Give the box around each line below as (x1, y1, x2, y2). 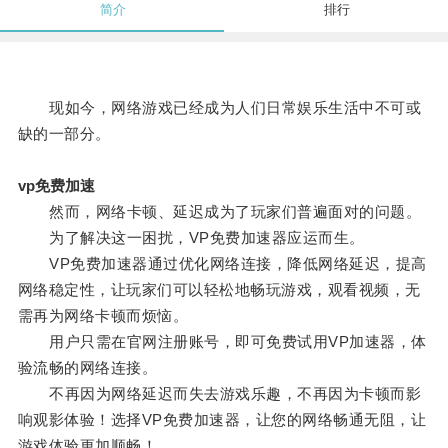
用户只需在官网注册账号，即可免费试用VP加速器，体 (17, 333, 427, 351)
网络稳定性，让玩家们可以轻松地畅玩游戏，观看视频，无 (17, 281, 421, 299)
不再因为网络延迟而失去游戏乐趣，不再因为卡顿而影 (17, 385, 422, 403)
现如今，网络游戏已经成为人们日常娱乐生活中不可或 (17, 99, 422, 117)
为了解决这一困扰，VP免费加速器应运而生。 (17, 229, 365, 247)
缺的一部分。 (17, 125, 111, 143)
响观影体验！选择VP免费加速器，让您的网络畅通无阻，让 (17, 411, 427, 429)
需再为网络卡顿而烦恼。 (17, 307, 189, 325)
